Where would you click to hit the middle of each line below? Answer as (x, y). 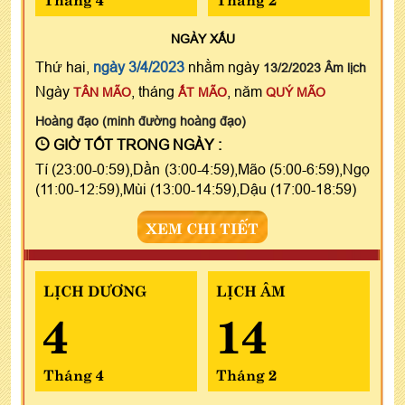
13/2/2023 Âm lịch (315, 67)
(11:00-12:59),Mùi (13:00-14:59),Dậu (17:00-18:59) (196, 188)
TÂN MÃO (102, 92)
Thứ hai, (64, 66)
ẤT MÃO (202, 92)
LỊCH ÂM (250, 289)
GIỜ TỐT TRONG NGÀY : (136, 144)
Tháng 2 (246, 373)
